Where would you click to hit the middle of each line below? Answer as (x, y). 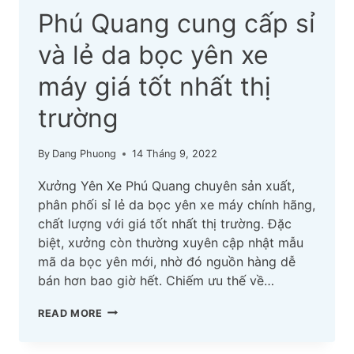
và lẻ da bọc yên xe (153, 55)
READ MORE (70, 313)
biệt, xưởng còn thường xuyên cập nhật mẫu (171, 242)
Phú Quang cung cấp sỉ (177, 23)
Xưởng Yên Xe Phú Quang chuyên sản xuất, (166, 185)
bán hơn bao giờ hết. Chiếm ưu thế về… (156, 280)
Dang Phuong (85, 153)
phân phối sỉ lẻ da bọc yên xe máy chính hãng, (177, 204)
